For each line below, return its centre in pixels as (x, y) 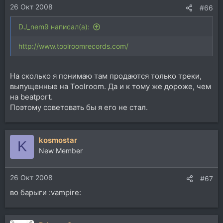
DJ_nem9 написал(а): (54, 27)
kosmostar (58, 140)
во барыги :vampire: (46, 192)
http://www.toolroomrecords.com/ (73, 46)
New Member (61, 150)
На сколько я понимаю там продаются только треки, (106, 76)
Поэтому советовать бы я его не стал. (79, 107)
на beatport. (31, 97)
